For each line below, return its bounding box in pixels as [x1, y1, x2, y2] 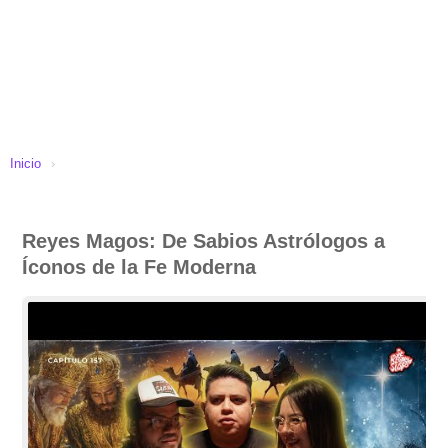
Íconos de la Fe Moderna [22, 256, 256, 278]
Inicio [10, 156, 41, 171]
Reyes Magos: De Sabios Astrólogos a [22, 230, 385, 252]
